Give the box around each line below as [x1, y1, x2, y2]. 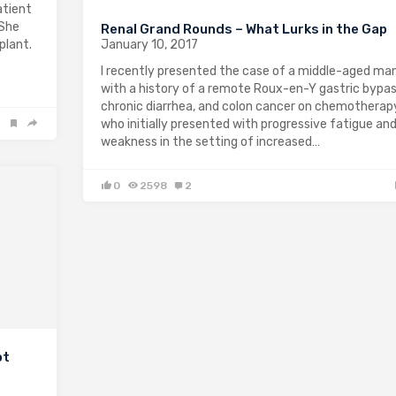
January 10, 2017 [101, 36, 198, 52]
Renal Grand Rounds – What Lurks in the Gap [101, 20, 387, 37]
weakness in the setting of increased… [101, 133, 320, 149]
